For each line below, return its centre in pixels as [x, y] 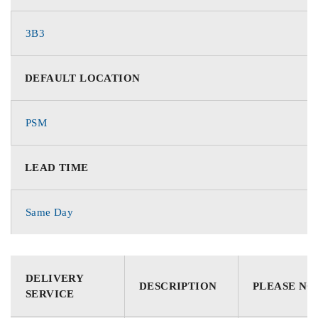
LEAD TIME [57, 167]
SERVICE [50, 294]
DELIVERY [55, 278]
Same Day [50, 212]
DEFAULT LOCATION [83, 78]
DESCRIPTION [178, 286]
